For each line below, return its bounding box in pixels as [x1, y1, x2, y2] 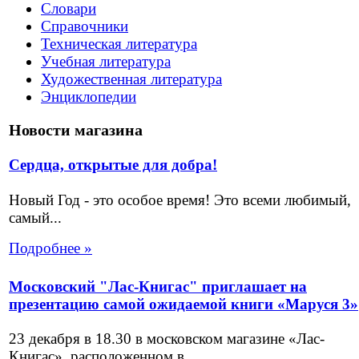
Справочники [41, 18, 128, 35]
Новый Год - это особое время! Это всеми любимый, [9, 191, 351, 208]
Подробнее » [9, 239, 92, 256]
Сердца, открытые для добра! [9, 156, 217, 174]
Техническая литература [41, 35, 197, 53]
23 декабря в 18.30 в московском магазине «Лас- [9, 330, 325, 348]
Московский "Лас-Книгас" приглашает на [9, 278, 307, 295]
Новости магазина [9, 121, 143, 139]
